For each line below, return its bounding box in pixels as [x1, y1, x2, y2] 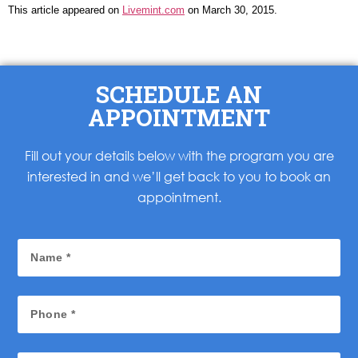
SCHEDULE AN [96, 79, 262, 110]
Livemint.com [122, 3, 185, 16]
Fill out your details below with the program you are [24, 147, 334, 165]
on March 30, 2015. [185, 3, 277, 16]
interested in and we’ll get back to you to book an [27, 168, 331, 185]
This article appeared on [8, 3, 122, 16]
